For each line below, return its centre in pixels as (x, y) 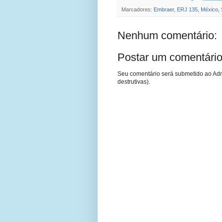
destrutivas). (134, 82)
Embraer (164, 10)
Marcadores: (138, 10)
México (209, 10)
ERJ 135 (187, 10)
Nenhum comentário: (167, 36)
